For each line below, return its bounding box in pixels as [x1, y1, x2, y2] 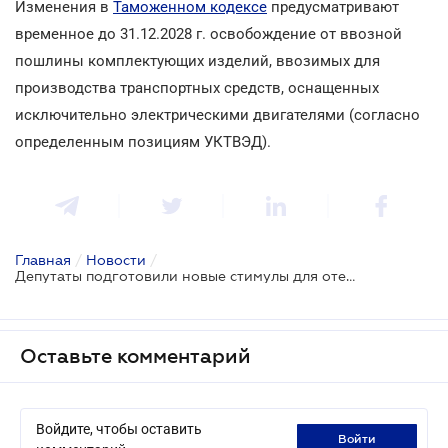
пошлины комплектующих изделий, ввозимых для [15, 51, 380, 70]
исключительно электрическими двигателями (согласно [15, 105, 420, 124]
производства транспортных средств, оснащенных [15, 78, 379, 97]
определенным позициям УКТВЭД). [15, 132, 271, 151]
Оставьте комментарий [20, 344, 251, 367]
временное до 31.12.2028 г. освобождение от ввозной [15, 24, 402, 43]
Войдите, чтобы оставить [36, 420, 202, 437]
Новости [86, 251, 146, 268]
